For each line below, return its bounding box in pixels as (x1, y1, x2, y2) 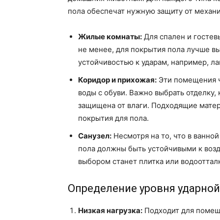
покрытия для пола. (78, 113, 149, 123)
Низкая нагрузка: (78, 206, 142, 216)
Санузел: (78, 131, 111, 141)
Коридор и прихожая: (78, 75, 157, 85)
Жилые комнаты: (78, 32, 142, 42)
